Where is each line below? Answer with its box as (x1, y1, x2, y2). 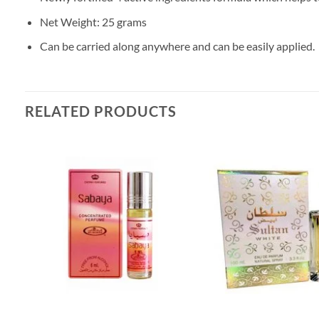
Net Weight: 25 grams (39, 14, 147, 28)
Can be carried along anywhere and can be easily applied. (39, 39, 315, 53)
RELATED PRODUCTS (25, 103, 177, 120)
